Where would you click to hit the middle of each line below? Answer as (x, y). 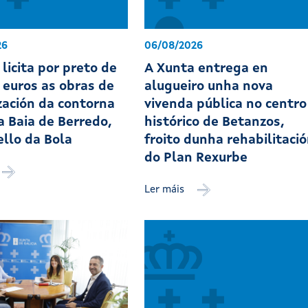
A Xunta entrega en (207, 69)
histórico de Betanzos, (215, 123)
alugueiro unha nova (209, 87)
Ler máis (166, 190)
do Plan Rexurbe (196, 159)
